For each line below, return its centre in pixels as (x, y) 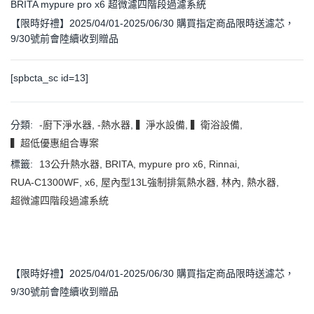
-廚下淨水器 (66, 125)
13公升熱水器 (69, 164)
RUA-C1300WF (45, 182)
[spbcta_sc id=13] (49, 78)
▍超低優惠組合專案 (55, 143)
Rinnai (223, 164)
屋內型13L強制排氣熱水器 (158, 182)
